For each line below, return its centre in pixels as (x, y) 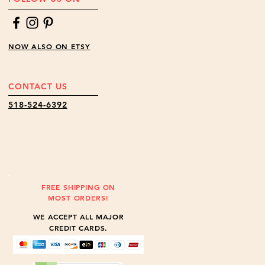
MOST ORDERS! (78, 198)
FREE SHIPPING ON (78, 187)
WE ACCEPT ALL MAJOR (78, 216)
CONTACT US (38, 86)
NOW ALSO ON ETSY (49, 46)
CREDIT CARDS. (78, 228)
